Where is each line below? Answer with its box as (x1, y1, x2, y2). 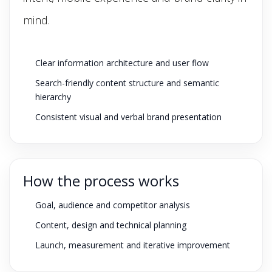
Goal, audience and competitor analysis (35, 199, 190, 211)
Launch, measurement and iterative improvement (35, 239, 230, 251)
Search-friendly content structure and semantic (35, 77, 219, 89)
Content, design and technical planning (35, 219, 186, 231)
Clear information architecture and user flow (35, 57, 209, 69)
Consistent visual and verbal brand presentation (35, 111, 222, 123)
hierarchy (35, 91, 71, 103)
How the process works (23, 171, 179, 191)
